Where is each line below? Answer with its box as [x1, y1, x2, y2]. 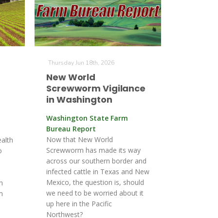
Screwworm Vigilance [46, 82, 146, 94]
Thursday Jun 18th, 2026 [48, 59, 114, 67]
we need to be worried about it [46, 188, 144, 198]
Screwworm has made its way [46, 145, 141, 155]
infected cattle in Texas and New [46, 167, 149, 176]
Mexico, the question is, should [46, 178, 144, 187]
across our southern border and [46, 156, 146, 165]
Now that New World [46, 135, 113, 144]
